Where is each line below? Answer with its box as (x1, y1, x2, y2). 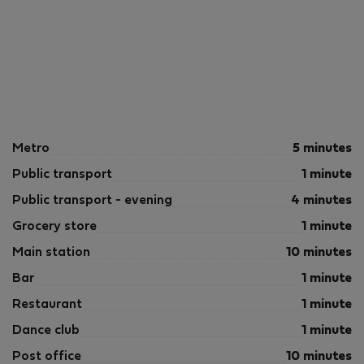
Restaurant (12, 299, 82, 310)
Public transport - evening (12, 195, 172, 206)
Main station (12, 247, 90, 258)
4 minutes (291, 195, 352, 206)
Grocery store (12, 221, 97, 232)
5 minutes (292, 143, 352, 154)
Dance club (12, 325, 80, 336)
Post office (12, 351, 81, 362)
